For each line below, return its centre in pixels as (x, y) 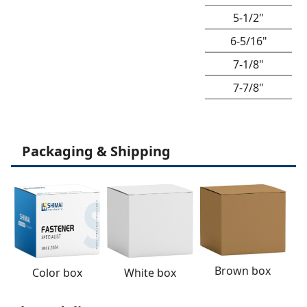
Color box (58, 273)
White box (150, 272)
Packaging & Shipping (96, 151)
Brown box (243, 271)
